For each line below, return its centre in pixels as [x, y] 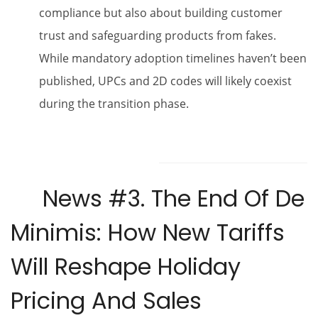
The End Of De [228, 198]
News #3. [81, 198]
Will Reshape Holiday [126, 266]
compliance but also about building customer [161, 12]
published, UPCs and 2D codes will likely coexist [165, 81]
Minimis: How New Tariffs [148, 232]
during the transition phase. [114, 103]
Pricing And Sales [106, 300]
